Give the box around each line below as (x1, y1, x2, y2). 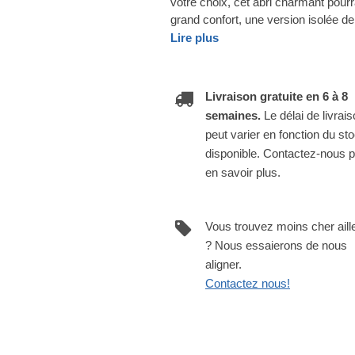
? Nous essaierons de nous (205, 239, 347, 253)
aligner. (205, 258, 242, 272)
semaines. (205, 109, 264, 123)
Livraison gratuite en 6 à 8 (205, 90, 348, 104)
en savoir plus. (205, 166, 281, 180)
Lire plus (170, 31, 219, 45)
